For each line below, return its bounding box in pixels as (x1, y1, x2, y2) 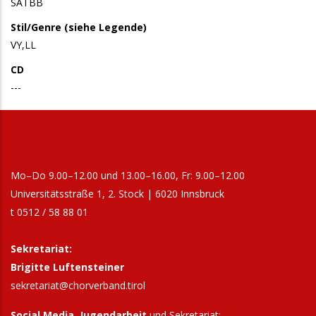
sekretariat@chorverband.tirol (11, 279, 145, 292)
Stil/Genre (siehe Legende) (11, 20, 147, 34)
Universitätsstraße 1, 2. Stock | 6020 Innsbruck (11, 187, 224, 200)
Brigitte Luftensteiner (11, 260, 124, 274)
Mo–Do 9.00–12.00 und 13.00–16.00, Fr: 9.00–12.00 (11, 169, 245, 182)
